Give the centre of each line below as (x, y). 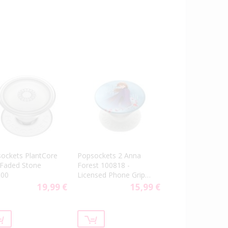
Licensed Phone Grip (111, 175)
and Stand (94, 184)
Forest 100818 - (104, 165)
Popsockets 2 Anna (109, 155)
